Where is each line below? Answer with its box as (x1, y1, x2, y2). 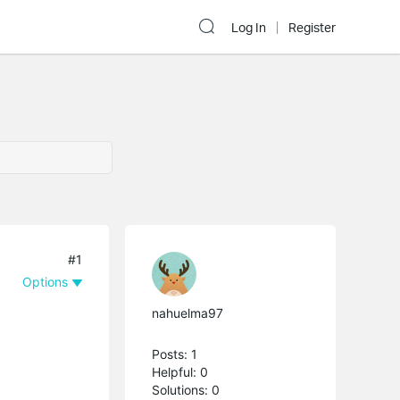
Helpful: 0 (152, 363, 209, 379)
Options (22, 273, 69, 289)
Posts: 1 (152, 346, 198, 362)
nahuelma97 (152, 304, 224, 321)
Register (288, 20, 336, 36)
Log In (231, 20, 266, 36)
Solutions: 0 (152, 381, 221, 397)
